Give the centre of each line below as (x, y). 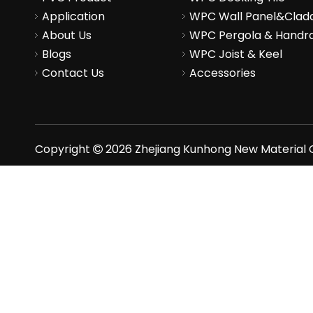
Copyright (64, 150)
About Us (67, 36)
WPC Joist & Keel (235, 54)
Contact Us (73, 73)
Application (73, 17)
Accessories (222, 73)
